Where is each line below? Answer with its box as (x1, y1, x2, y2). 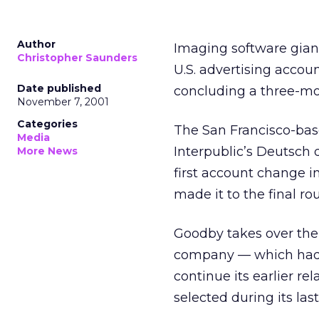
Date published (17, 82, 101, 95)
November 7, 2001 (17, 95, 109, 108)
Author (17, 38, 56, 51)
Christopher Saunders (17, 51, 137, 64)
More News (17, 145, 78, 157)
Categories (17, 117, 78, 130)
